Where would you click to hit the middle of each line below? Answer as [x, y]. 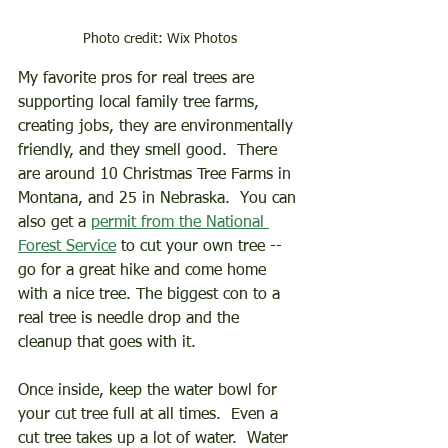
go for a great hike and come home [144, 271]
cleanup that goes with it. [107, 343]
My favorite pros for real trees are [138, 79]
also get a [54, 223]
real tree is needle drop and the [131, 319]
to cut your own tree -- [201, 247]
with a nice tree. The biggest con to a [151, 295]
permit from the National [180, 223]
